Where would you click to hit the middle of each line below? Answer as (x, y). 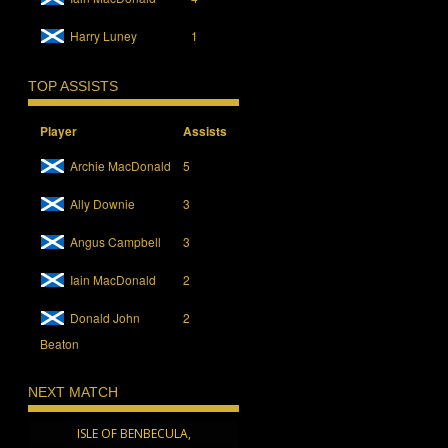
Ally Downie (103, 203)
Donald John (105, 317)
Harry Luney (104, 36)
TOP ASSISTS (73, 86)
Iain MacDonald (113, 279)
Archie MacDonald (121, 165)
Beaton (60, 343)
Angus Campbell (116, 241)
